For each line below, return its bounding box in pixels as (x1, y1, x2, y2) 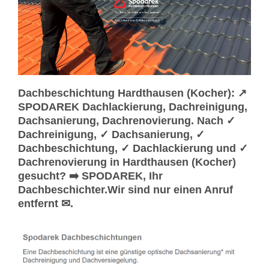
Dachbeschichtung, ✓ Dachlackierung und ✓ (18, 142, 248, 154)
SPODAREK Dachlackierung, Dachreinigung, (18, 100, 247, 113)
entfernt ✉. (18, 197, 73, 210)
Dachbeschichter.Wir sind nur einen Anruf (18, 183, 233, 196)
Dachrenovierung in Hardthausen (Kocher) (18, 156, 236, 168)
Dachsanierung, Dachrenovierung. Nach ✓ (18, 114, 235, 127)
